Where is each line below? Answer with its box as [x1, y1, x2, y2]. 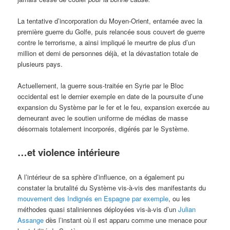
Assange [17, 215, 44, 225]
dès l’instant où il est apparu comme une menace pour [44, 215, 207, 225]
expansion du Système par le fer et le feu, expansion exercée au [17, 102, 210, 112]
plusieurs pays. [17, 59, 63, 69]
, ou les [168, 193, 191, 203]
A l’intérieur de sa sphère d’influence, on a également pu [17, 171, 185, 182]
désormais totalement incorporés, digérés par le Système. [17, 124, 190, 134]
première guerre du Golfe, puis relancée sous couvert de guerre [17, 27, 205, 37]
